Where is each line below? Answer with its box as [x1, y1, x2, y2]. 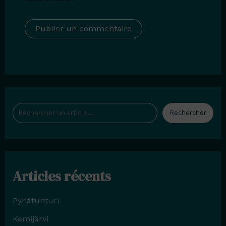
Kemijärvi [12, 213, 48, 223]
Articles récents [12, 166, 111, 186]
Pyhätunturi [12, 195, 59, 205]
